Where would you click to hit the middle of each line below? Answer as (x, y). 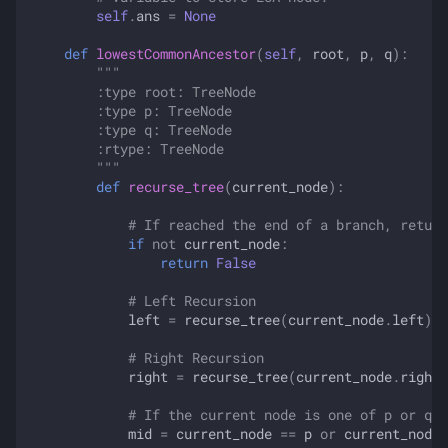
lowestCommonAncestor (176, 53)
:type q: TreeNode (132, 129)
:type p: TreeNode (132, 110)
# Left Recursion (192, 300)
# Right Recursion (196, 357)
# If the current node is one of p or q (280, 414)
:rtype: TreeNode (128, 148)
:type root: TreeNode (144, 91)
